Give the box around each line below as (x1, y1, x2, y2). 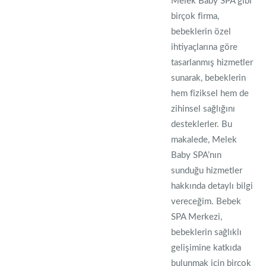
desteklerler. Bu (171, 120, 233, 129)
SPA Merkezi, (171, 213, 223, 221)
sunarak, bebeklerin (171, 74, 246, 83)
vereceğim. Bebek (171, 197, 242, 206)
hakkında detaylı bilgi (171, 182, 254, 191)
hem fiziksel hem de (171, 89, 249, 98)
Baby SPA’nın (171, 151, 222, 160)
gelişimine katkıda (171, 243, 242, 252)
